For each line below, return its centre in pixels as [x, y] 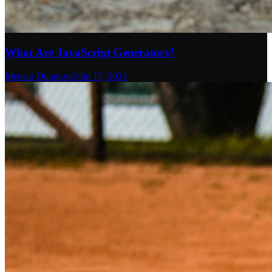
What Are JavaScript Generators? [90, 53]
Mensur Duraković [41, 76]
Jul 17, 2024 [103, 76]
